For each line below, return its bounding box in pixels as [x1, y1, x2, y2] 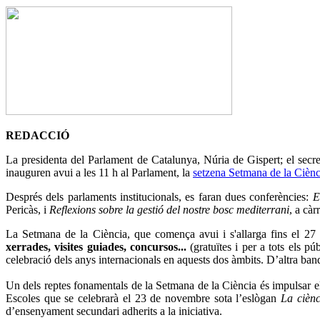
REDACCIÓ [6, 129, 69, 142]
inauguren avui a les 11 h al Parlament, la [6, 166, 193, 179]
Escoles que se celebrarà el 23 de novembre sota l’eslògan [6, 292, 281, 305]
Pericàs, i [6, 204, 49, 216]
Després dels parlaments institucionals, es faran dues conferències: [6, 191, 313, 204]
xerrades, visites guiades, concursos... [6, 241, 191, 254]
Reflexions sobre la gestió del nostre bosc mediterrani [49, 204, 289, 216]
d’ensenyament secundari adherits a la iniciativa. [6, 305, 222, 318]
